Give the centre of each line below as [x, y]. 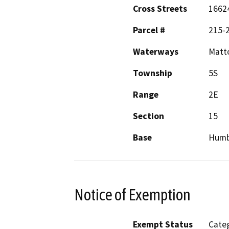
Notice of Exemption [132, 194]
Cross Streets [160, 8]
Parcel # [149, 30]
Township [153, 73]
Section [148, 116]
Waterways [156, 51]
